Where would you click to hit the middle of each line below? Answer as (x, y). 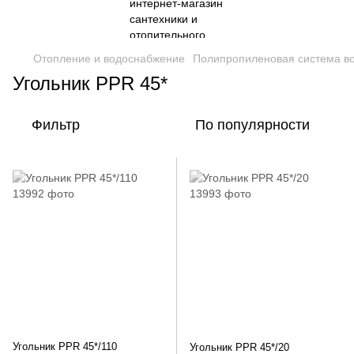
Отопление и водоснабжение (109, 58)
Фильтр (56, 125)
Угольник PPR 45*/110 (65, 346)
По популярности (252, 125)
